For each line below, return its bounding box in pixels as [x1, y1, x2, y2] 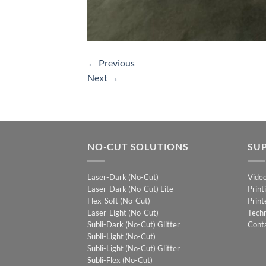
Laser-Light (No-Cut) [87, 208, 159, 218]
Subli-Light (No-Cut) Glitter [87, 243, 180, 254]
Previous [97, 56, 135, 68]
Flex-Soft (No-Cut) [87, 196, 150, 206]
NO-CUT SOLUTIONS [87, 140, 189, 152]
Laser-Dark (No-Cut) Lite [87, 184, 173, 194]
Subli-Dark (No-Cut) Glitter [87, 220, 180, 230]
